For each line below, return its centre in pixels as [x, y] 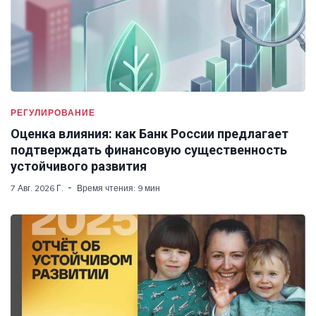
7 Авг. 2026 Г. [37, 188]
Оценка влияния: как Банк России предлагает [150, 133]
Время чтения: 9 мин [119, 188]
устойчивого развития [79, 166]
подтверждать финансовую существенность [149, 150]
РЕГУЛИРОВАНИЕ [53, 112]
